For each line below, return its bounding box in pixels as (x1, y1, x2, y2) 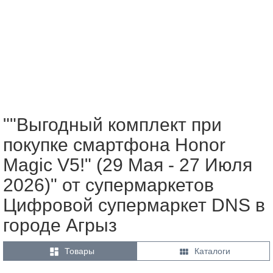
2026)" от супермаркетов (3, 174, 214, 195)
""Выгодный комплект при (3, 114, 222, 135)
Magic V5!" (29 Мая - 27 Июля (3, 154, 252, 175)
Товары (64, 246, 94, 256)
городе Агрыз (3, 214, 117, 235)
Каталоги (194, 246, 230, 256)
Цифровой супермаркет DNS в (3, 194, 265, 215)
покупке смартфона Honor (3, 134, 225, 155)
